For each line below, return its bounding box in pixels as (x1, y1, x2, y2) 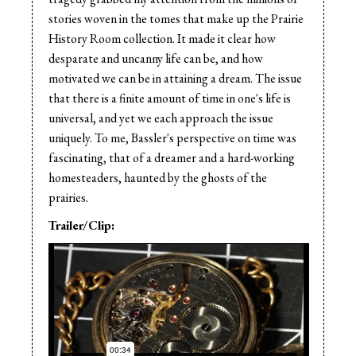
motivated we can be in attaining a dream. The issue (48, 70, 302, 87)
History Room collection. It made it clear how (48, 30, 276, 47)
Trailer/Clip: (48, 217, 114, 234)
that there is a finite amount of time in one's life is (48, 90, 291, 106)
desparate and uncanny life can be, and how (48, 50, 263, 67)
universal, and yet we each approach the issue (48, 110, 273, 126)
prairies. (48, 189, 88, 206)
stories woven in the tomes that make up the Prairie (48, 10, 304, 27)
